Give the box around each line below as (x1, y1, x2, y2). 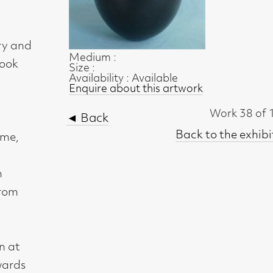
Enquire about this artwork (12, 24, 124, 34)
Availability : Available (12, 16, 103, 25)
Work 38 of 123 (129, 45, 196, 54)
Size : (12, 7, 34, 16)
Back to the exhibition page (101, 62, 224, 73)
